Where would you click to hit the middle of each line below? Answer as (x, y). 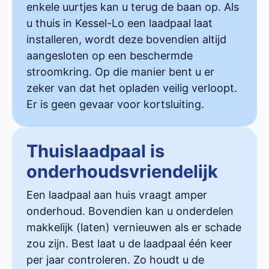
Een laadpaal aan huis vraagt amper (117, 195)
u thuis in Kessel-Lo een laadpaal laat (119, 23)
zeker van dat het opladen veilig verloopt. (132, 88)
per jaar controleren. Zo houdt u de (115, 259)
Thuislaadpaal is (95, 151)
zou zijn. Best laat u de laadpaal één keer (129, 243)
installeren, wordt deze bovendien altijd (126, 39)
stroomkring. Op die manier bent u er (120, 71)
